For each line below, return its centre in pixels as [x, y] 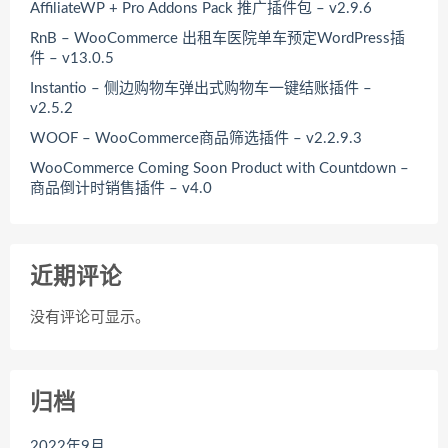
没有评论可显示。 [90, 317]
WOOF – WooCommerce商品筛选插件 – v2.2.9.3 [196, 138]
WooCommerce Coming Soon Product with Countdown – [219, 168]
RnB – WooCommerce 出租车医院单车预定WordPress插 [217, 38]
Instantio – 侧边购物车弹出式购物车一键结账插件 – [201, 88]
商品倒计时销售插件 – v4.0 [121, 188]
